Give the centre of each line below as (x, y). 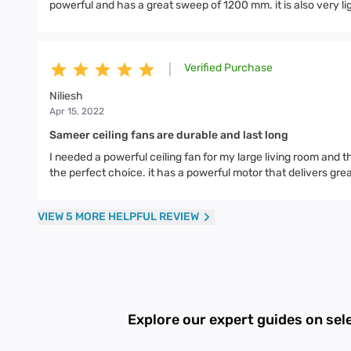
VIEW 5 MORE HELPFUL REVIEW (118, 217)
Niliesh (66, 96)
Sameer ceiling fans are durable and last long (169, 135)
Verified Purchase (228, 68)
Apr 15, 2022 (77, 111)
